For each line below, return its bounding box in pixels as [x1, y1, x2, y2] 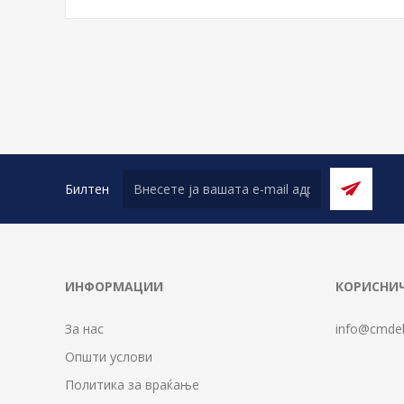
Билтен [65, 179, 109, 197]
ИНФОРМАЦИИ [65, 278, 163, 295]
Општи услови [65, 348, 152, 365]
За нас [65, 320, 104, 337]
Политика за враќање [65, 376, 199, 393]
